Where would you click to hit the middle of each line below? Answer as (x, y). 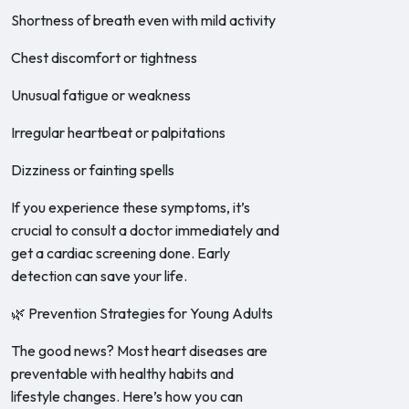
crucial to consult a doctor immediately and (145, 230)
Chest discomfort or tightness (104, 58)
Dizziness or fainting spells (93, 170)
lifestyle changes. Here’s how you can (127, 396)
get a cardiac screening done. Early (121, 253)
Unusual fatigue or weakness (101, 95)
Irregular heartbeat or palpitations (118, 132)
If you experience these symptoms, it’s (131, 207)
